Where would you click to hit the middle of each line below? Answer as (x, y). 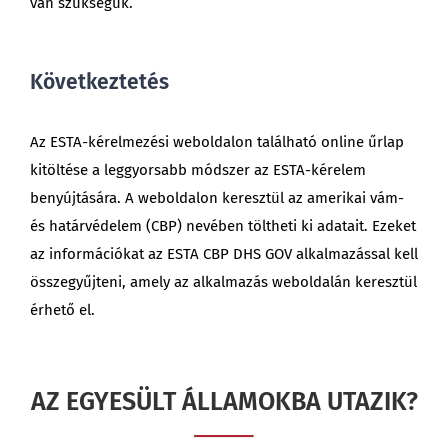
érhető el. (62, 309)
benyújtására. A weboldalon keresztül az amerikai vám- (216, 197)
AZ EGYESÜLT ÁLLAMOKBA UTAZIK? (224, 401)
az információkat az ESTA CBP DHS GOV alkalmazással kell (223, 253)
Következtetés (99, 81)
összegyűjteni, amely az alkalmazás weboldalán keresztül (223, 281)
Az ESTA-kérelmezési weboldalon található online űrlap (216, 141)
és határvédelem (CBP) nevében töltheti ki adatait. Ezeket (222, 225)
